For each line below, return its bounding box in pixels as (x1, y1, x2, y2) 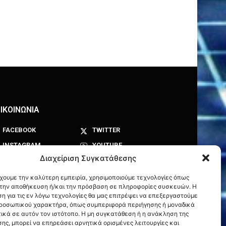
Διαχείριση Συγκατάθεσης (40, 153, 137, 163)
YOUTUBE (92, 141, 122, 149)
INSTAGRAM (2, 141, 41, 149)
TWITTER (92, 126, 120, 134)
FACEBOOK (2, 126, 36, 134)
